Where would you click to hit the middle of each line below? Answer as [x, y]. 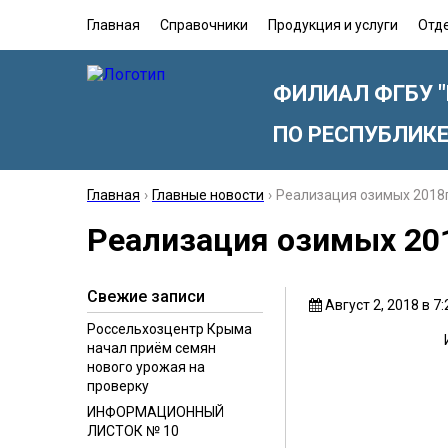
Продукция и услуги [333, 25]
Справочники [204, 25]
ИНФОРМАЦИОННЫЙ [155, 412]
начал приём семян [151, 348]
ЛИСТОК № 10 [133, 431]
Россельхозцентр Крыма [169, 329]
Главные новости [208, 195]
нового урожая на [146, 367]
